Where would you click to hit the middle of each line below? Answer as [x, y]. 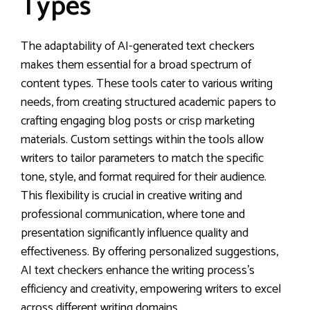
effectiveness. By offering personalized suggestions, [149, 252]
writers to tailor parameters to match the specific [142, 158]
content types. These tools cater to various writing [147, 84]
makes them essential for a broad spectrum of [136, 65]
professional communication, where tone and [133, 215]
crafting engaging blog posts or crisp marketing [138, 121]
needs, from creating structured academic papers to [148, 102]
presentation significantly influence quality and [135, 233]
